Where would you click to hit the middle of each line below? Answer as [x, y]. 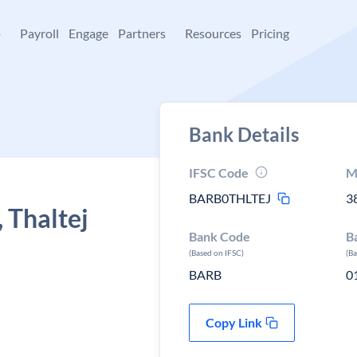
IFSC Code [219, 173]
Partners [142, 33]
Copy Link [234, 322]
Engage [88, 33]
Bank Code [220, 236]
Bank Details [244, 134]
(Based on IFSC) [216, 253]
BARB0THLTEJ [230, 198]
